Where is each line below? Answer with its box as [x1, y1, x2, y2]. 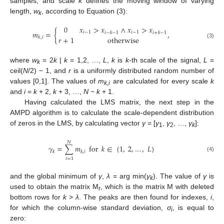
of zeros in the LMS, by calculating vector [10, 119, 142, 127]
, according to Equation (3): [41, 7, 127, 15]
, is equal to [172, 203, 214, 211]
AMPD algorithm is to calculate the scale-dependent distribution [10, 108, 214, 117]
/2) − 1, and [28, 66, 68, 75]
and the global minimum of [10, 171, 99, 180]
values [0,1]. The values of [10, 77, 98, 85]
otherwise [107, 27, 139, 56]
